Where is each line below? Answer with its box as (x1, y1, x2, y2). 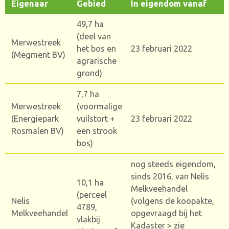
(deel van (77, 31, 111, 41)
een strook (77, 126, 118, 135)
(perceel (77, 190, 107, 199)
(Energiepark (11, 113, 59, 123)
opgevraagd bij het (131, 208, 202, 218)
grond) (77, 68, 103, 78)
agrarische (77, 56, 117, 65)
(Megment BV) (11, 50, 66, 59)
